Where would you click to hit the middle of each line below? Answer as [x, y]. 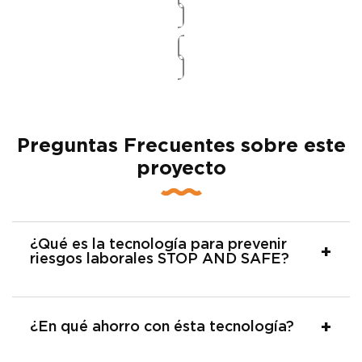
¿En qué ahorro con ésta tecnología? [162, 327]
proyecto [181, 168]
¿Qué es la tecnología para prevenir [158, 244]
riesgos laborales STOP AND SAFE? [160, 259]
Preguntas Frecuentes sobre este [181, 146]
